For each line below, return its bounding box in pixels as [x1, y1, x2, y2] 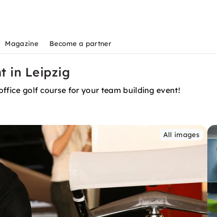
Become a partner [49, 39, 111, 48]
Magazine [5, 39, 38, 48]
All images [163, 130, 200, 139]
